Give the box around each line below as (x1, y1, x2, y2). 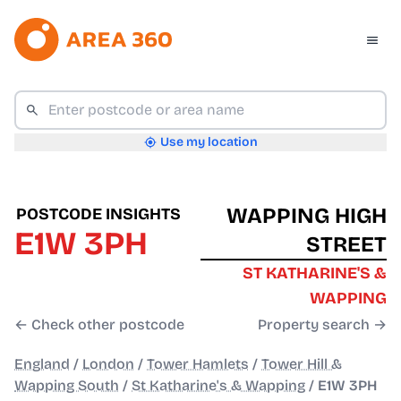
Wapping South (14, 377, 119, 395)
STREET (306, 232, 387, 258)
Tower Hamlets (147, 355, 249, 373)
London (82, 355, 134, 373)
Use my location (159, 134, 258, 150)
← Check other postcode (14, 316, 184, 334)
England (14, 355, 70, 373)
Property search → (258, 316, 387, 334)
